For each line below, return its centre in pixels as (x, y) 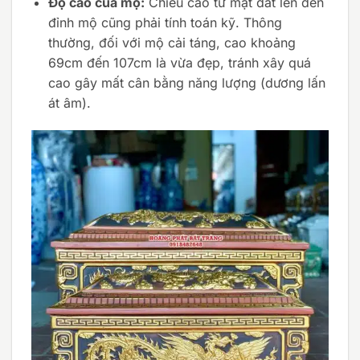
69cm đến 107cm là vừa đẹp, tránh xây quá (179, 63)
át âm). (69, 103)
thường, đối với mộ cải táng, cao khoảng (172, 43)
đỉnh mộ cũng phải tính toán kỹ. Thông (165, 23)
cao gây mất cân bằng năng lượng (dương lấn (186, 83)
